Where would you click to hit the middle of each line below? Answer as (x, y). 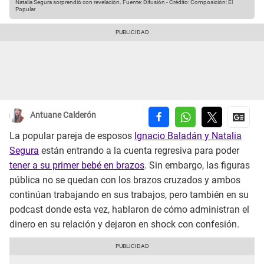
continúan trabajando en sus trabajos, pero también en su (129, 195)
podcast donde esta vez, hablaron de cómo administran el (129, 210)
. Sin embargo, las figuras (197, 166)
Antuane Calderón (63, 115)
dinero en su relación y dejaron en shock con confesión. (124, 225)
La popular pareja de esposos (72, 136)
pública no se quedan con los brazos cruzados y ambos (125, 180)
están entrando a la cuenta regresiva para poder (139, 151)
